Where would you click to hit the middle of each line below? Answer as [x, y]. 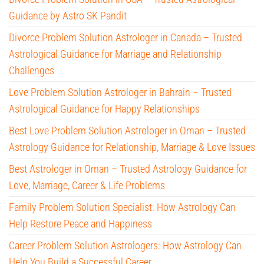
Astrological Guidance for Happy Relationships [104, 109]
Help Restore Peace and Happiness [80, 224]
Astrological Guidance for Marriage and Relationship [115, 54]
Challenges [32, 71]
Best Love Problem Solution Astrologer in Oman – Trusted [127, 131]
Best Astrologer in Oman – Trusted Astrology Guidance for [128, 169]
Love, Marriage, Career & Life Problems [87, 186]
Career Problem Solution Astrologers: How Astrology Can [125, 246]
